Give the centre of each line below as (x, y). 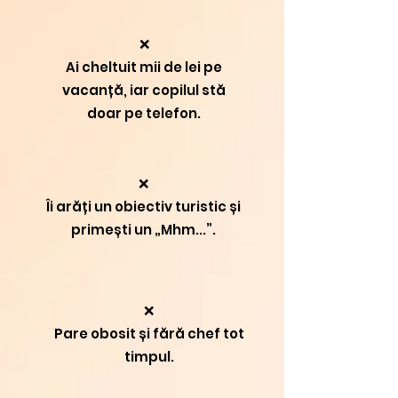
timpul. (149, 357)
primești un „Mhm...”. (143, 230)
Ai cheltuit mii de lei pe (144, 67)
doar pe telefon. (144, 113)
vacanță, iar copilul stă (144, 90)
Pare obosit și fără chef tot (149, 334)
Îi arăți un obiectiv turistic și (143, 207)
